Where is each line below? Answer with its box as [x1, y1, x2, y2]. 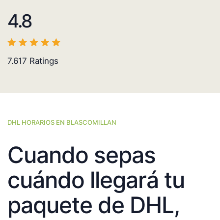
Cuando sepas [7, 141, 156, 169]
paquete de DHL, [7, 191, 179, 219]
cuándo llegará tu [7, 166, 185, 194]
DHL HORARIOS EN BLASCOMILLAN [7, 118, 116, 127]
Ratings [27, 56, 58, 66]
